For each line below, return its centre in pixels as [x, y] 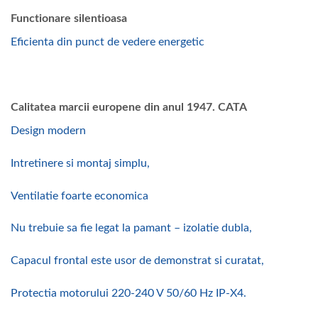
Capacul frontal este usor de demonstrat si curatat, [137, 261]
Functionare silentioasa [69, 19]
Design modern [48, 130]
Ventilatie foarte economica [79, 196]
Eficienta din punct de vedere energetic [108, 42]
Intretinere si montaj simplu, [80, 163]
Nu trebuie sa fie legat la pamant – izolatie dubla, [131, 228]
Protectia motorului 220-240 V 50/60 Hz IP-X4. [128, 293]
